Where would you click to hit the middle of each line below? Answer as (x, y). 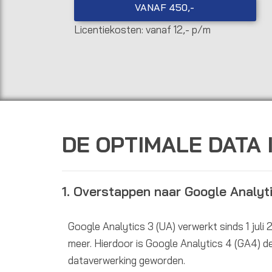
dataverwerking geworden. (127, 260)
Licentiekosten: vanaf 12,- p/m (142, 30)
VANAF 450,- (165, 8)
